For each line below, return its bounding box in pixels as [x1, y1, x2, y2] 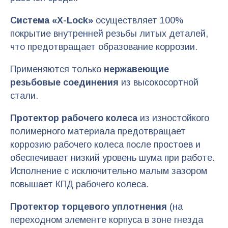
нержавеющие [104, 64, 169, 74]
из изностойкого [137, 112, 209, 123]
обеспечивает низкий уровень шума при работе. [10, 152, 215, 163]
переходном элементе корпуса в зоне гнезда [10, 214, 203, 225]
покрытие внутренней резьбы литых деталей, [10, 28, 208, 39]
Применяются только [10, 64, 104, 74]
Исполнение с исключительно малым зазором [10, 165, 207, 176]
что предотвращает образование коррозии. [10, 41, 197, 52]
